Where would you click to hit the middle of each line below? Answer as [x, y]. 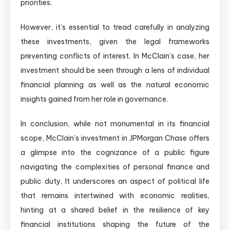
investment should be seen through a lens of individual [115, 71]
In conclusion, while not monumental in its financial [115, 124]
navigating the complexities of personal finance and [115, 167]
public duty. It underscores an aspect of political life [115, 181]
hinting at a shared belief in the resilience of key [115, 210]
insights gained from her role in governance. [94, 99]
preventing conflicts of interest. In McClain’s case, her [115, 56]
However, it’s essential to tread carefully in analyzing [115, 27]
